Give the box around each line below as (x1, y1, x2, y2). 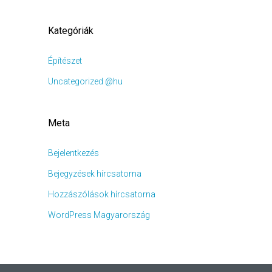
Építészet (47, 56, 82, 66)
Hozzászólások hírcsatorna (47, 189, 155, 199)
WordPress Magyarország (47, 210, 150, 220)
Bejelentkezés (47, 148, 99, 158)
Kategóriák (47, 25, 93, 36)
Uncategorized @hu (47, 76, 123, 86)
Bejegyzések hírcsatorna (47, 169, 141, 178)
